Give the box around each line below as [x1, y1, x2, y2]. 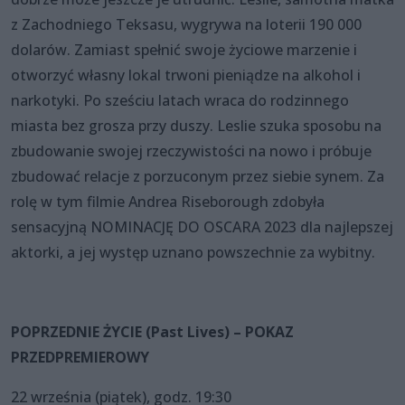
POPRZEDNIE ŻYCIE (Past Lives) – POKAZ [11, 321, 294, 342]
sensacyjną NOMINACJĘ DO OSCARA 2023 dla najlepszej [11, 216, 393, 237]
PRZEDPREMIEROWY [11, 346, 149, 367]
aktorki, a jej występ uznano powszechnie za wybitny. [11, 241, 375, 262]
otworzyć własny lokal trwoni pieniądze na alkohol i [11, 64, 361, 85]
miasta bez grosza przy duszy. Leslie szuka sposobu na [11, 115, 381, 136]
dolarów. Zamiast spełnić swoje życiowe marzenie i [11, 39, 357, 60]
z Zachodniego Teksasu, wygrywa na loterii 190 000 [11, 14, 362, 34]
